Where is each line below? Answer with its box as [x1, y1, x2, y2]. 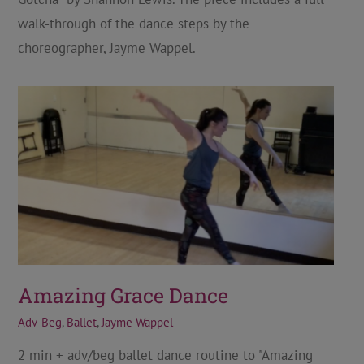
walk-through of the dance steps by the [17, 15, 249, 32]
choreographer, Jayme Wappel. [17, 39, 196, 57]
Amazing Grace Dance [17, 281, 228, 309]
